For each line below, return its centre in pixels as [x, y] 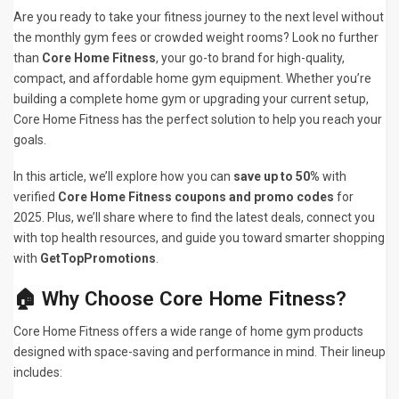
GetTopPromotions [98, 259]
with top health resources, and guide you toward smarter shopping [199, 238]
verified [36, 197]
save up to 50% [277, 177]
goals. [30, 140]
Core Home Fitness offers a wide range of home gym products [188, 332]
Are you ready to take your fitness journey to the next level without [199, 17]
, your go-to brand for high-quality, [250, 58]
